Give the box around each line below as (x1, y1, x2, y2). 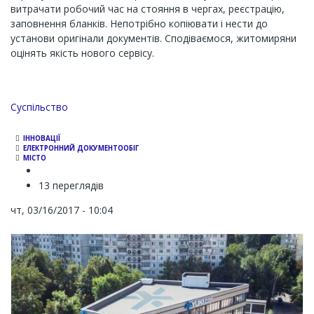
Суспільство (11, 100, 68, 114)
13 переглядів (39, 179, 104, 192)
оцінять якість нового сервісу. (11, 46, 154, 60)
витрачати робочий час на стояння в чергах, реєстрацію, (11, 2, 285, 15)
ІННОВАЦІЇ (23, 134, 60, 143)
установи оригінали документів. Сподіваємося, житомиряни (11, 32, 296, 45)
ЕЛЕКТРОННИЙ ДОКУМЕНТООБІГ (23, 144, 139, 153)
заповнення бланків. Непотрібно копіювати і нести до (11, 17, 268, 30)
